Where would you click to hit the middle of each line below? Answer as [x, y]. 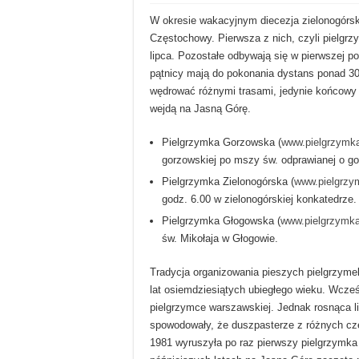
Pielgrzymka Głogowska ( [221, 220]
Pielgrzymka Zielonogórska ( [228, 181]
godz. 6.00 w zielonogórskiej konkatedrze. [259, 199]
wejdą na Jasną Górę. [200, 108]
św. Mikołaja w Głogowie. [220, 238]
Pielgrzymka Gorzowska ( [222, 142]
